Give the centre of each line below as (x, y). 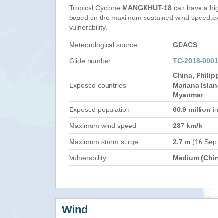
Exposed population (100, 109)
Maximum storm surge (104, 142)
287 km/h (188, 126)
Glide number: (91, 61)
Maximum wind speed (103, 126)
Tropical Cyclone (96, 8)
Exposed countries (98, 85)
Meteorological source (103, 45)
